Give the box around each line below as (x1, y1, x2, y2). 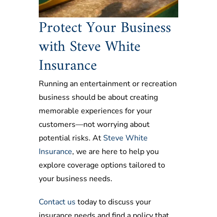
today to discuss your (76, 197, 151, 208)
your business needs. (39, 173, 112, 185)
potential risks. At (39, 133, 103, 144)
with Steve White (39, 34, 140, 61)
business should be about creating (39, 92, 158, 103)
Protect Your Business (39, 15, 171, 42)
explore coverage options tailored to (39, 160, 165, 171)
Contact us (39, 197, 76, 208)
